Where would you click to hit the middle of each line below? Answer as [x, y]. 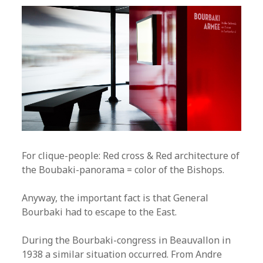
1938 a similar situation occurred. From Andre [122, 254]
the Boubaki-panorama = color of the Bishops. [123, 170]
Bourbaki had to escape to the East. [100, 212]
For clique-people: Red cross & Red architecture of [131, 156]
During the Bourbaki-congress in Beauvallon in [127, 240]
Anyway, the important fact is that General [115, 198]
